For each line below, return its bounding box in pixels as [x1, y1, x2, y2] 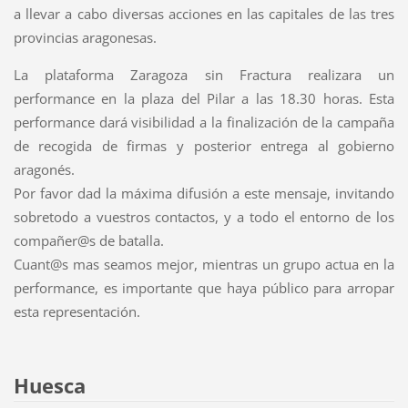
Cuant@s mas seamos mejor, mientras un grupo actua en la [13, 254, 395, 273]
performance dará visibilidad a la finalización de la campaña [13, 112, 395, 131]
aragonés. [13, 159, 75, 178]
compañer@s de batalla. [13, 230, 164, 250]
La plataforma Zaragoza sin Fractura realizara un [13, 65, 395, 84]
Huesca [13, 371, 86, 400]
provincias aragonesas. [13, 27, 157, 46]
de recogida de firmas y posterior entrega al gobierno [13, 136, 395, 155]
